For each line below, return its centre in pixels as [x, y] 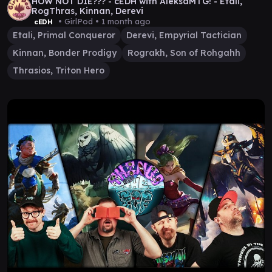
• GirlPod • [78, 21]
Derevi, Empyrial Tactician [184, 35]
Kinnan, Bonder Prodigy [65, 53]
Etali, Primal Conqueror [64, 35]
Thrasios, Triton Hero [59, 70]
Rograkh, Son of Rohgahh [184, 53]
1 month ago [126, 21]
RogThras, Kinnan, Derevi [87, 11]
